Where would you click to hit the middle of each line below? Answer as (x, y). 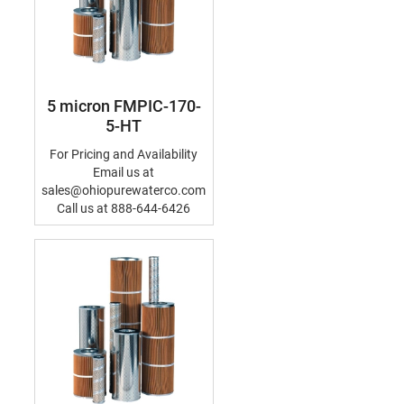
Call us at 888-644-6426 (124, 208)
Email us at (124, 172)
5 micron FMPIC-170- (124, 106)
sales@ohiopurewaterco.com (124, 190)
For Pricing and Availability (124, 154)
